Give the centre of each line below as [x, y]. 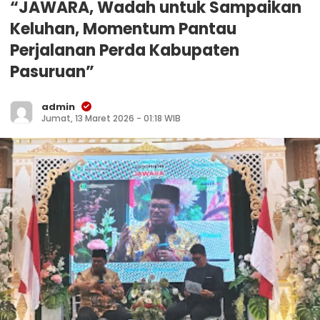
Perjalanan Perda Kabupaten [125, 51]
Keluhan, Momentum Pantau [123, 29]
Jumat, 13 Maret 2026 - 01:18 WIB [111, 119]
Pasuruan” [52, 72]
